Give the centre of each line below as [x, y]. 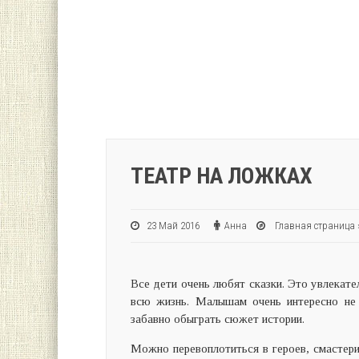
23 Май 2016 [179, 226]
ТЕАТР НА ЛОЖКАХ [222, 176]
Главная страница [315, 226]
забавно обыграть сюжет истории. [218, 319]
